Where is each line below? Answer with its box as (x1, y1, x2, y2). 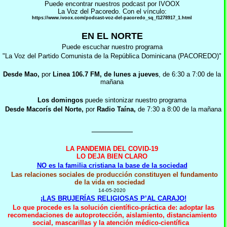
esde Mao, (8, 70, 40, 78)
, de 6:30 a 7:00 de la (159, 70, 221, 78)
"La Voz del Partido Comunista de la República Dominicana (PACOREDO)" (3, 52, 221, 60)
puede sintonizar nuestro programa (83, 96, 186, 104)
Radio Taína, (96, 105, 136, 113)
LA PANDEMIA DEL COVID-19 (66, 145, 158, 153)
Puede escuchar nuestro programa (61, 43, 163, 51)
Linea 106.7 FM (53, 70, 100, 78)
